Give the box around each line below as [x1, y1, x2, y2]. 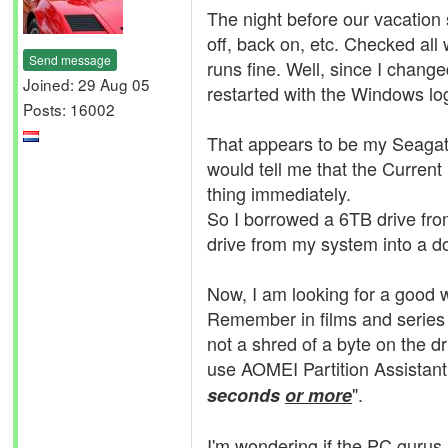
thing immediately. [207, 180, 351, 206]
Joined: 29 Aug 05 [23, 72, 150, 95]
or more [285, 382, 352, 408]
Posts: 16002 [23, 97, 115, 120]
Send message [29, 50, 111, 68]
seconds [207, 382, 285, 408]
